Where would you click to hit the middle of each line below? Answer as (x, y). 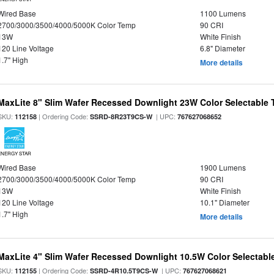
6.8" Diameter (222, 48)
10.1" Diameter (224, 202)
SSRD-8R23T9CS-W (121, 117)
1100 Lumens (223, 13)
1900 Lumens (223, 167)
